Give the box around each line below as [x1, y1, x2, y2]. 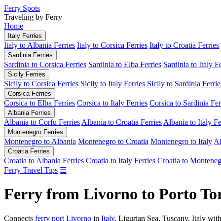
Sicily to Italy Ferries [80, 79, 145, 88]
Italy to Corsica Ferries [77, 41, 147, 49]
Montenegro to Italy [150, 137, 212, 146]
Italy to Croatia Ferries [149, 41, 219, 49]
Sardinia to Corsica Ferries [4, 60, 86, 69]
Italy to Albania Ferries [4, 41, 75, 49]
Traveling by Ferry [4, 13, 62, 21]
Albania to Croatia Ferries [81, 118, 162, 126]
